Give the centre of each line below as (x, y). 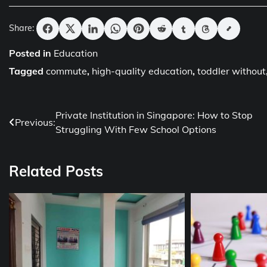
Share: (21, 28)
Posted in (31, 53)
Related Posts (56, 171)
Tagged (27, 71)
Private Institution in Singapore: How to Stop (154, 115)
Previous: (35, 122)
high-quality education (142, 71)
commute (66, 71)
